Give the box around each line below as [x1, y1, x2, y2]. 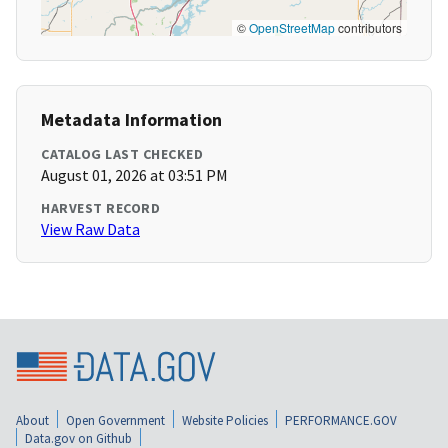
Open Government [66, 411, 165, 429]
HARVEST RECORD [41, 199, 160, 218]
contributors [335, 19, 402, 37]
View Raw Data [41, 219, 140, 240]
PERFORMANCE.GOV [285, 411, 397, 429]
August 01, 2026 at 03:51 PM [41, 165, 228, 186]
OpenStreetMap [249, 19, 335, 37]
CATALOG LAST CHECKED [41, 145, 203, 164]
